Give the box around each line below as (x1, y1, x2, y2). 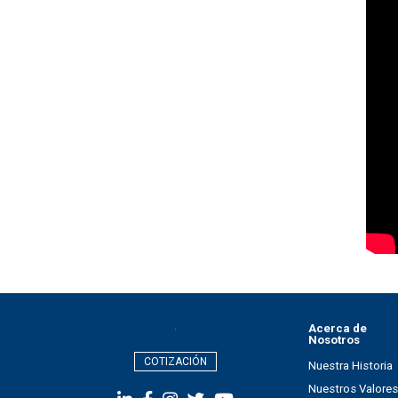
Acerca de (308, 321, 367, 335)
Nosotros (308, 332, 360, 346)
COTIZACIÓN (143, 355, 207, 369)
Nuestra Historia (308, 358, 393, 372)
